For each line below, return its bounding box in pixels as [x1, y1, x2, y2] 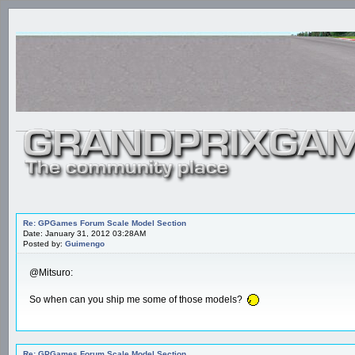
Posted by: [23, 239, 65, 248]
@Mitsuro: [29, 266, 73, 278]
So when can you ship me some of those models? [29, 293, 245, 305]
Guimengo [65, 239, 105, 248]
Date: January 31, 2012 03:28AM [23, 228, 146, 238]
